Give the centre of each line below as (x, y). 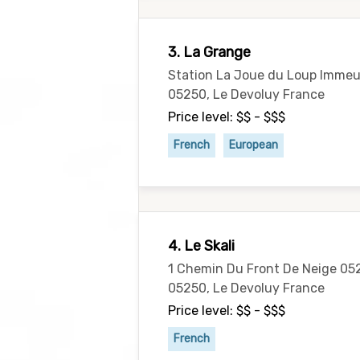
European (254, 145)
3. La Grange (209, 52)
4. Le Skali (201, 246)
